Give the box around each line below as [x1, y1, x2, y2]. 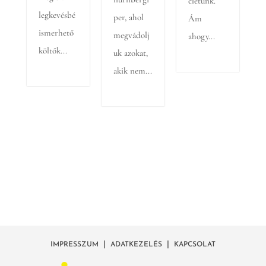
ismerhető [38, 27, 74, 38]
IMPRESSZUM [50, 241, 99, 249]
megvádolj [113, 30, 150, 40]
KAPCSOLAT [173, 241, 216, 249]
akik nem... [113, 65, 152, 76]
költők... [38, 45, 67, 56]
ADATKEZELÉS [110, 241, 162, 249]
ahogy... [188, 31, 216, 42]
